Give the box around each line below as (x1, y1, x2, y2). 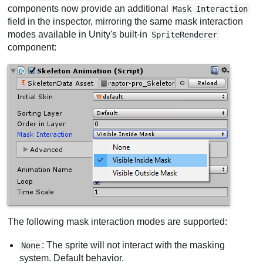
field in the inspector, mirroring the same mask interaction (8, 16, 244, 27)
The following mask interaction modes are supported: (8, 217, 228, 227)
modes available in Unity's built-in (8, 29, 150, 40)
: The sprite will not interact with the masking (42, 240, 225, 251)
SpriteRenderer (151, 30, 218, 40)
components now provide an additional (8, 4, 171, 14)
